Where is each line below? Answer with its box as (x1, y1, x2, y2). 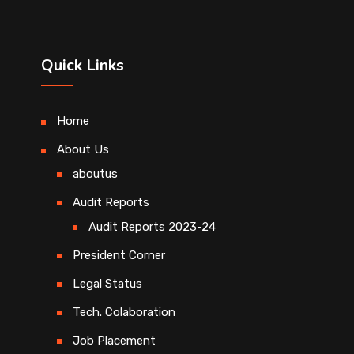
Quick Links (41, 55, 124, 77)
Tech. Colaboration (73, 305, 175, 320)
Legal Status (73, 277, 142, 292)
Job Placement (73, 333, 156, 348)
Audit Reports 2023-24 (88, 220, 216, 235)
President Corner (73, 248, 165, 263)
